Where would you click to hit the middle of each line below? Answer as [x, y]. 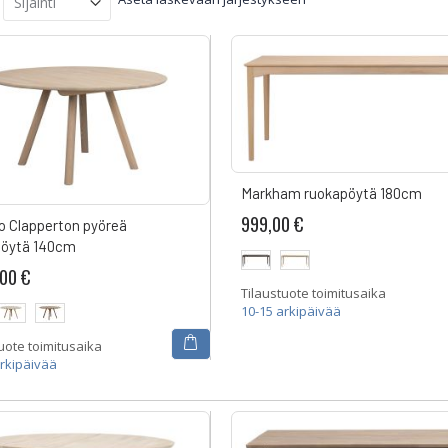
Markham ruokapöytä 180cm [331, 193]
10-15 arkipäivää [290, 310]
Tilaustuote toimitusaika [313, 292]
